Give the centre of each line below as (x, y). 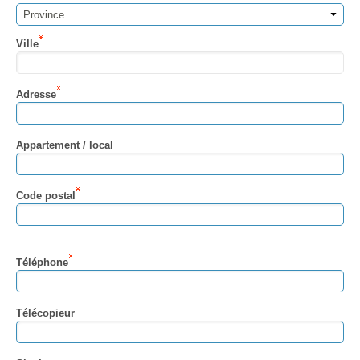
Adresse (36, 95)
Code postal (46, 196)
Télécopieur (45, 313)
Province (44, 15)
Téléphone (42, 263)
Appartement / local (65, 145)
